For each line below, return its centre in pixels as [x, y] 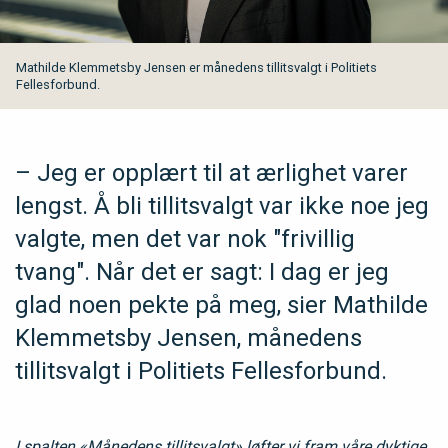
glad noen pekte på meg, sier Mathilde [221, 304]
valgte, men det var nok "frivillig [185, 238]
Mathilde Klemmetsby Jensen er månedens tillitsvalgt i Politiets [196, 67]
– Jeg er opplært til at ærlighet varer [211, 172]
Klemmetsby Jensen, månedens [188, 337]
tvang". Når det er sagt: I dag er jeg [202, 271]
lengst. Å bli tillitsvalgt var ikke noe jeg [222, 205]
